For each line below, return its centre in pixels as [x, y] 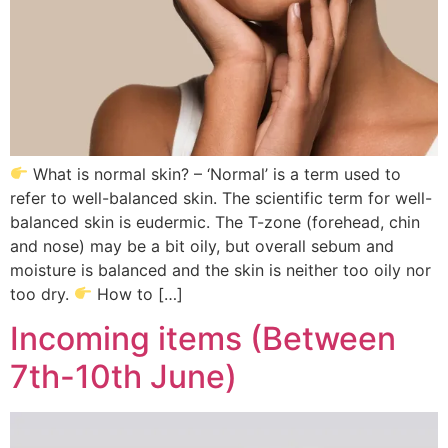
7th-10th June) [123, 376]
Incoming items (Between [203, 338]
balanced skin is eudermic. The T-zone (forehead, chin [215, 221]
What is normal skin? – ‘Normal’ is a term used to [215, 173]
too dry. [42, 293]
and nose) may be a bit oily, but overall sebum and [202, 245]
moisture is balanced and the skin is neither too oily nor [220, 269]
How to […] [138, 293]
